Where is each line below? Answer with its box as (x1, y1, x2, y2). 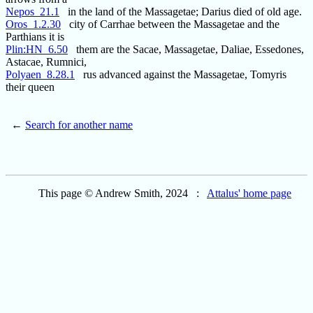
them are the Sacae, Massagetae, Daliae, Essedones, (68, 43, 304, 56)
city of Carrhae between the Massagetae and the (61, 18, 279, 31)
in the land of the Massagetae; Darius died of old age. (59, 6, 302, 18)
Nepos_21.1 (6, 6, 59, 18)
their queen (6, 81, 54, 94)
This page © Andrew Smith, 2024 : (38, 187, 207, 200)
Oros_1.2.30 (6, 18, 61, 31)
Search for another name (25, 119, 133, 131)
